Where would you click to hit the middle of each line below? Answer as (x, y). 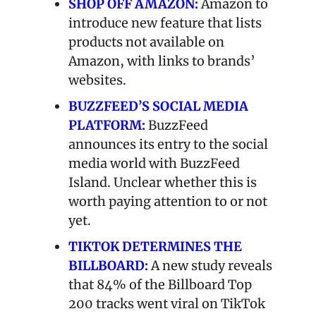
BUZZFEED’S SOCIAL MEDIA (158, 106)
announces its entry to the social (168, 144)
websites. (97, 80)
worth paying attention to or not (168, 201)
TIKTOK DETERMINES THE (155, 246)
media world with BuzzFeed (154, 163)
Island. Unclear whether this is (163, 182)
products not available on (146, 42)
